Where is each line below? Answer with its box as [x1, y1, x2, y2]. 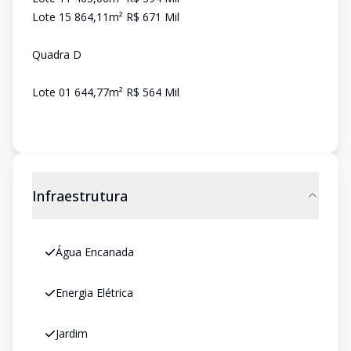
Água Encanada [56, 244, 134, 259]
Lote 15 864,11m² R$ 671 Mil [32, 9, 179, 24]
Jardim [56, 326, 88, 341]
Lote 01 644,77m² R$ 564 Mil [32, 85, 179, 100]
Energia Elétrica [56, 285, 133, 300]
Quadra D [32, 47, 81, 62]
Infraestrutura [32, 186, 128, 205]
